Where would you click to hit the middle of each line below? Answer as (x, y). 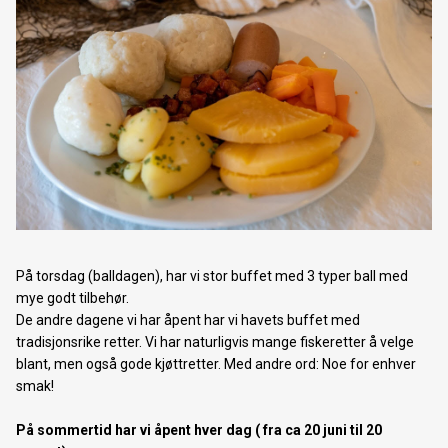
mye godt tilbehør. (72, 297)
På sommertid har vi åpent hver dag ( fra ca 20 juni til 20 (199, 429)
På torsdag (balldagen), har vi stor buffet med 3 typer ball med (212, 275)
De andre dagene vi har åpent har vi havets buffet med (188, 319)
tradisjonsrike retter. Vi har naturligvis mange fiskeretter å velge (215, 341)
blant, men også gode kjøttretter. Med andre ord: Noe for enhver (216, 363)
